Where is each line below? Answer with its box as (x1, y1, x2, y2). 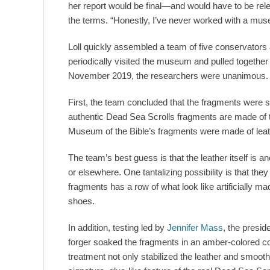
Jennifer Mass (167, 222, 223, 233)
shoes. (68, 196, 95, 207)
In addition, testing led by (68, 222, 167, 233)
